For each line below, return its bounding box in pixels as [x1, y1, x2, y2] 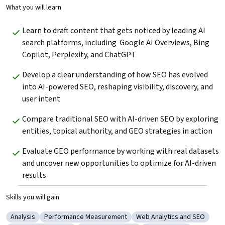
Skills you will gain [6, 192, 59, 202]
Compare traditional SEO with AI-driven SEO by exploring [22, 113, 218, 125]
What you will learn [6, 2, 61, 13]
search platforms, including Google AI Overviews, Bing [22, 37, 209, 48]
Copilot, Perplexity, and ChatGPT [22, 49, 136, 60]
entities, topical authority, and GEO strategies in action [22, 125, 212, 137]
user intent [22, 93, 60, 104]
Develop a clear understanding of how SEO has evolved [22, 69, 208, 80]
